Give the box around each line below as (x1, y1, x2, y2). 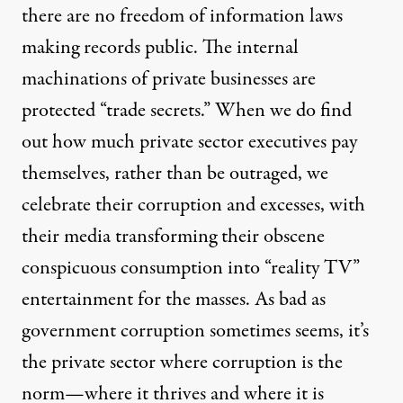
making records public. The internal (22, 32, 299, 62)
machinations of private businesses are (22, 64, 316, 94)
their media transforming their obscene (22, 221, 325, 251)
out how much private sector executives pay (22, 127, 357, 157)
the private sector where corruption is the (22, 347, 343, 377)
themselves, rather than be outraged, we (22, 158, 328, 188)
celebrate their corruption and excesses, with (22, 190, 365, 219)
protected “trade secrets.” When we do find (22, 95, 352, 125)
